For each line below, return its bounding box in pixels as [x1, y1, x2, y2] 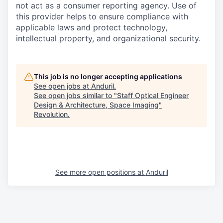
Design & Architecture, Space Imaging [34, 101, 159, 110]
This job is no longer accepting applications [34, 72, 182, 81]
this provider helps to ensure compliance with [16, 11, 188, 22]
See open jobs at [34, 82, 91, 91]
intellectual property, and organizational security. [16, 33, 201, 44]
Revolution [34, 110, 68, 119]
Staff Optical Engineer [117, 91, 189, 100]
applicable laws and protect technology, [16, 22, 167, 33]
